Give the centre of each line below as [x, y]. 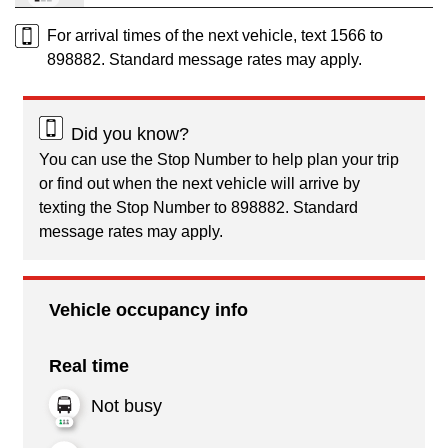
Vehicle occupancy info [148, 309]
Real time [89, 365]
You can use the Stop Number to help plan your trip [219, 159]
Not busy [126, 405]
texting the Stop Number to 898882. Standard [198, 207]
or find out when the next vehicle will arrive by [199, 183]
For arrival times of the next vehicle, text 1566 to [215, 35]
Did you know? [130, 133]
